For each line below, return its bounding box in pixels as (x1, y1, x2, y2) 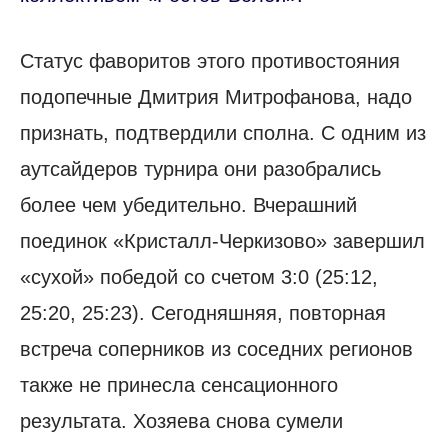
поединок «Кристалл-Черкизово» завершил (20, 230, 425, 253)
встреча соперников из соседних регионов (20, 338, 413, 361)
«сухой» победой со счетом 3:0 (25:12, (20, 266, 378, 289)
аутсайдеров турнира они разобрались (20, 158, 381, 181)
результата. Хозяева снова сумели (20, 410, 343, 433)
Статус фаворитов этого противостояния (20, 50, 400, 73)
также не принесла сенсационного (20, 374, 338, 397)
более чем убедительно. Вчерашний (20, 194, 357, 217)
